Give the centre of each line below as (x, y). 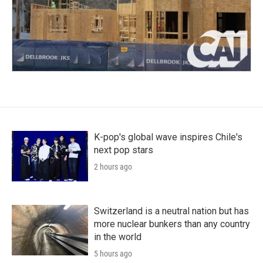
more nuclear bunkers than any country (172, 224)
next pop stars (124, 150)
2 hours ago (113, 166)
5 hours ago (113, 253)
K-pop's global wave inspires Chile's (168, 137)
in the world (118, 237)
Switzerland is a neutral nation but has (171, 211)
